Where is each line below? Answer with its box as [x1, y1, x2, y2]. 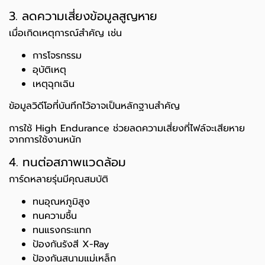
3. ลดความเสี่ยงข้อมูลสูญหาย [9, 7, 157, 25]
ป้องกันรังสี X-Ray [33, 237, 109, 252]
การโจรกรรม [33, 49, 82, 63]
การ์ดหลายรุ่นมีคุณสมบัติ [9, 172, 108, 187]
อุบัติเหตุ [33, 63, 66, 77]
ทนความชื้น [33, 209, 77, 224]
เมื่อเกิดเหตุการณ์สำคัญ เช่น [9, 26, 122, 41]
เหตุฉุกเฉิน [33, 77, 75, 92]
